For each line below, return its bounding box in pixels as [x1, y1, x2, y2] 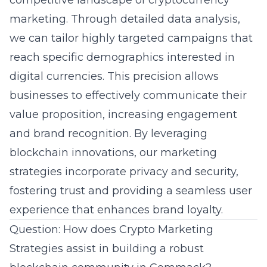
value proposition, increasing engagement [10, 108, 237, 121]
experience [10, 203, 69, 216]
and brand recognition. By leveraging [10, 127, 207, 140]
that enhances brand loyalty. [69, 203, 223, 216]
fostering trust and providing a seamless [10, 184, 229, 197]
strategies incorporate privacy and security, [10, 165, 238, 178]
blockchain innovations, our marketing [10, 146, 217, 159]
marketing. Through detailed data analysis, [10, 13, 240, 26]
